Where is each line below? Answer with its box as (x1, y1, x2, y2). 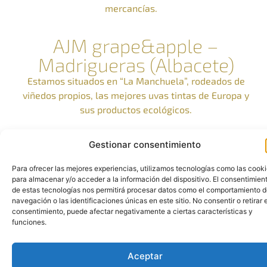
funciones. (12, 218, 46, 226)
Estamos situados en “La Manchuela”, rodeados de (27, 75, 245, 87)
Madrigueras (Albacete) (38, 53, 234, 76)
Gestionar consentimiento (89, 139, 201, 150)
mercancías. (104, 2, 157, 14)
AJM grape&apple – (53, 34, 219, 57)
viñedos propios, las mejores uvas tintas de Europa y (23, 89, 250, 101)
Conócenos (110, 246, 157, 258)
